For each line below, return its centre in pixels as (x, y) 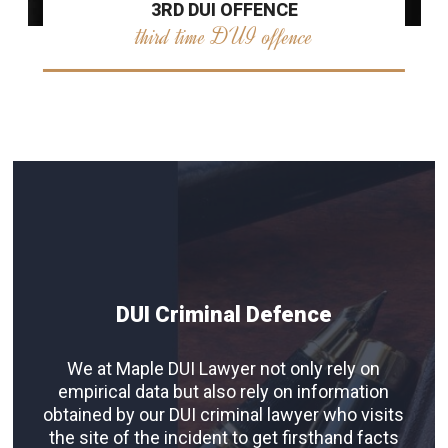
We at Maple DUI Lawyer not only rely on (223, 369)
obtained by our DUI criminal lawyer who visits (223, 415)
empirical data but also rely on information (223, 392)
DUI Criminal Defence (223, 315)
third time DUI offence (224, 36)
